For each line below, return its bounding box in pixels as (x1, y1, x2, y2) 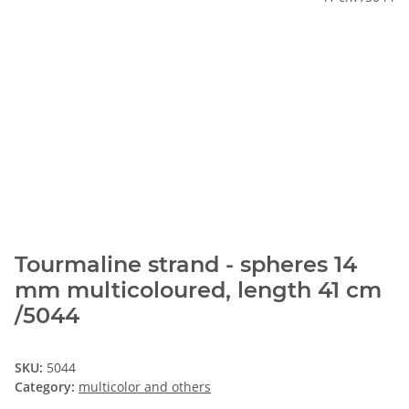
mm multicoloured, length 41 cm (15, 277, 382, 304)
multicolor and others (79, 378, 211, 396)
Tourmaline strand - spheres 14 (15, 251, 357, 278)
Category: (15, 378, 79, 396)
